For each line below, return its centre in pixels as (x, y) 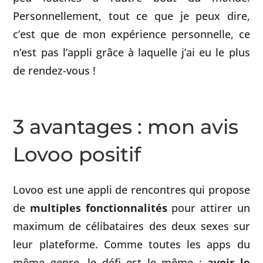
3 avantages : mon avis (126, 127)
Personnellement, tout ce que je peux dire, (131, 16)
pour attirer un (208, 208)
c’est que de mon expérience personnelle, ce (131, 34)
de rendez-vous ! (55, 70)
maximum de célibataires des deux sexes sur (131, 226)
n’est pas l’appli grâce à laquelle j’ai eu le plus (131, 52)
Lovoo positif (77, 155)
